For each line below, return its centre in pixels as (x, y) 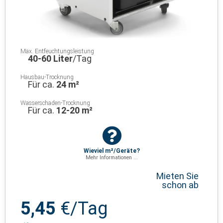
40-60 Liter (50, 58)
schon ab (180, 185)
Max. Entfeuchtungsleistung (57, 51)
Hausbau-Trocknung (47, 77)
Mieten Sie (177, 176)
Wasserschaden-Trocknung (55, 103)
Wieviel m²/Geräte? (111, 151)
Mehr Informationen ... (111, 157)
